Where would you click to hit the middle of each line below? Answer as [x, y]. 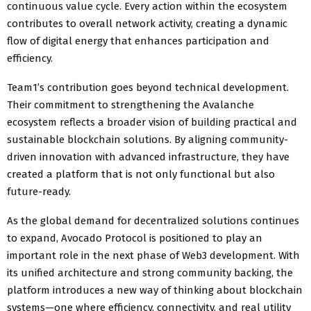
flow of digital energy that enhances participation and [138, 41]
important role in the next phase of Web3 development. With [153, 255]
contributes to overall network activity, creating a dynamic [147, 23]
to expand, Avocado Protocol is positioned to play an [135, 238]
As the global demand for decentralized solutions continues [153, 220]
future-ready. [39, 191]
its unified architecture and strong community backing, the [150, 272]
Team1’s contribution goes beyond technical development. [148, 87]
